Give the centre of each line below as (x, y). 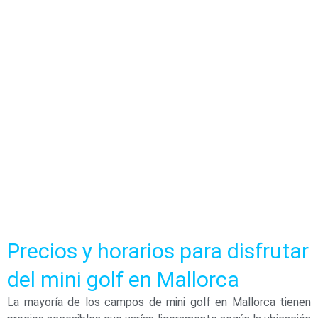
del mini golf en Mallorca (123, 280)
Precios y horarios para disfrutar (158, 251)
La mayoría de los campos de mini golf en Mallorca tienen (159, 302)
